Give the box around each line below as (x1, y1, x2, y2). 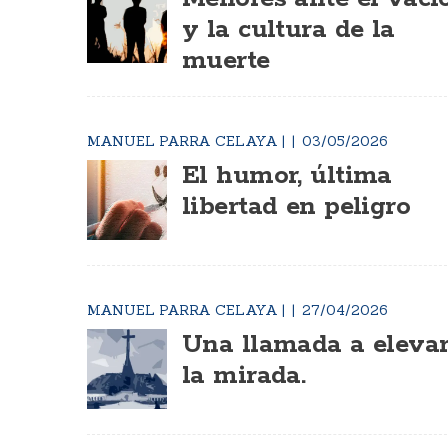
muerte (182, 44, 270, 78)
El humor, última (182, 159, 392, 193)
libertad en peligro (182, 190, 411, 224)
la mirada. (182, 359, 306, 393)
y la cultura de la (182, 13, 395, 47)
